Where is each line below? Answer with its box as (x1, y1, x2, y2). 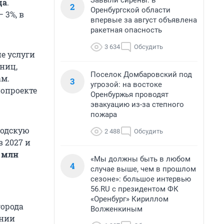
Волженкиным (90, 204, 142, 213)
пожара (90, 110, 117, 119)
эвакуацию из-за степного (90, 100, 184, 109)
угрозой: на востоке (90, 80, 162, 89)
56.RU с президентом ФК (90, 184, 178, 193)
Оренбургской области (90, 5, 170, 14)
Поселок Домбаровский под (90, 70, 192, 79)
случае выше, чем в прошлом (90, 164, 196, 173)
